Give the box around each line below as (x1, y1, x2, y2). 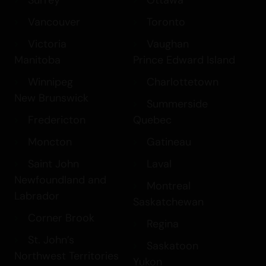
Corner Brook (27, 211, 94, 226)
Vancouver (27, 15, 80, 30)
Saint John (27, 157, 79, 172)
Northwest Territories (14, 249, 119, 264)
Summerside (146, 97, 208, 112)
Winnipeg (27, 75, 73, 90)
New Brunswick (14, 91, 88, 106)
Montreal (146, 179, 191, 194)
